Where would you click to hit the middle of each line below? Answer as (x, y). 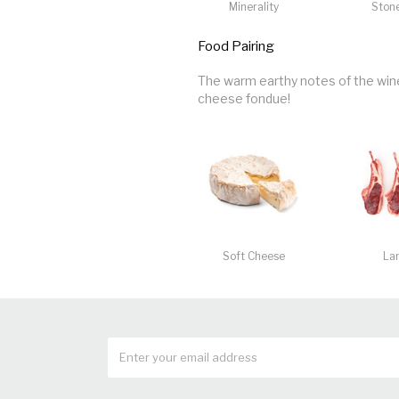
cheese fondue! (244, 98)
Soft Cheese (253, 256)
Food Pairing (236, 46)
